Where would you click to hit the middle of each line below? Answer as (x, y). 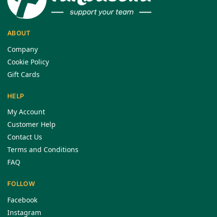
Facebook (22, 200)
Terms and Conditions (43, 149)
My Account (26, 112)
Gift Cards (23, 74)
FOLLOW (21, 184)
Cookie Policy (28, 62)
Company (23, 49)
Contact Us (25, 137)
